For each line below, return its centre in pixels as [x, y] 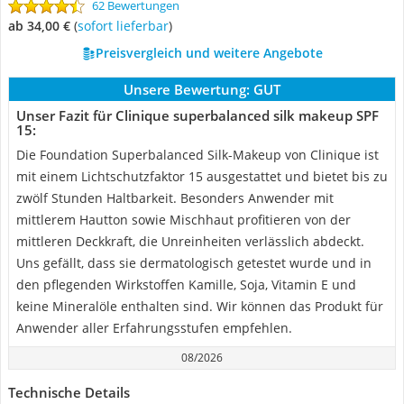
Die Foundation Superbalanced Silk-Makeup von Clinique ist [197, 155]
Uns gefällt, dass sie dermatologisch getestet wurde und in [194, 263]
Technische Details [69, 392]
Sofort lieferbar [126, 26]
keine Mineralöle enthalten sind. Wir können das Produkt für [200, 306]
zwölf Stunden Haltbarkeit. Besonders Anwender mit [175, 198]
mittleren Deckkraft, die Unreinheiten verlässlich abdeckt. [190, 241]
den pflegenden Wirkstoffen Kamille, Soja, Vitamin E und [186, 285]
